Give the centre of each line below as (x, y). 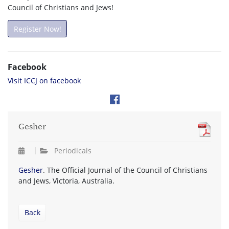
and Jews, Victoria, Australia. (66, 181)
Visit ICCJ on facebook (44, 80)
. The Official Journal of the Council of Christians (125, 170)
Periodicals (73, 151)
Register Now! (37, 29)
